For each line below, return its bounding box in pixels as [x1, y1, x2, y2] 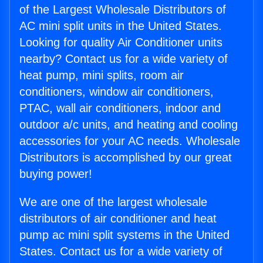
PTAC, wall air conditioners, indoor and [19, 102, 221, 115]
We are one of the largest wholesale [19, 195, 207, 209]
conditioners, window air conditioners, [19, 85, 214, 99]
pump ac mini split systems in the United [19, 228, 230, 242]
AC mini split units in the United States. [19, 19, 222, 33]
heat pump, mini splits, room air [19, 69, 184, 82]
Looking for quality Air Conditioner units [19, 36, 222, 49]
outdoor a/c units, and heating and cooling [19, 118, 238, 131]
